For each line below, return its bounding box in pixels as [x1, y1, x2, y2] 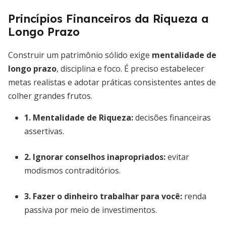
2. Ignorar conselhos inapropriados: [24, 151, 165, 162]
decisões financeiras [133, 112, 211, 123]
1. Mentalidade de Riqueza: [24, 112, 133, 123]
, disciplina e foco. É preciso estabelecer [56, 63, 204, 74]
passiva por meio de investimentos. [24, 204, 157, 215]
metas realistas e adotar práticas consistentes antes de [8, 77, 216, 88]
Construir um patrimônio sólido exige [8, 49, 152, 61]
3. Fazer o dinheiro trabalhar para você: [24, 191, 182, 202]
